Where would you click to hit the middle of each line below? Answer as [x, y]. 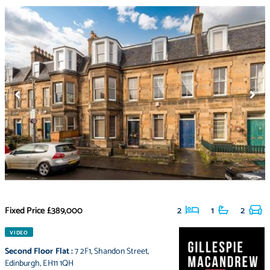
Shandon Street [121, 252]
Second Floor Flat [37, 252]
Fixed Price [25, 211]
